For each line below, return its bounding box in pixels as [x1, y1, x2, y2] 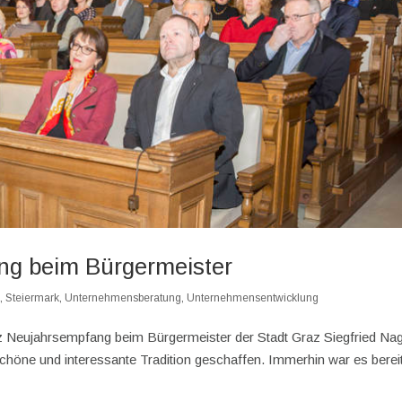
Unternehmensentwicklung [187, 291, 319, 304]
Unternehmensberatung [65, 291, 182, 304]
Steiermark [5, 291, 60, 304]
